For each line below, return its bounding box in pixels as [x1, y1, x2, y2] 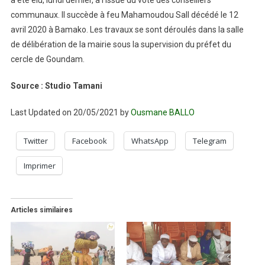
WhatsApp [131, 135, 169, 146]
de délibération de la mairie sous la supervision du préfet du [10, 39, 231, 49]
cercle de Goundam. [10, 54, 85, 64]
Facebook [72, 135, 107, 146]
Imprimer [23, 160, 56, 171]
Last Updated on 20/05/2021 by [10, 107, 131, 117]
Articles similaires [10, 205, 73, 214]
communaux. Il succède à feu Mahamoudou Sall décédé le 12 [10, 9, 238, 20]
